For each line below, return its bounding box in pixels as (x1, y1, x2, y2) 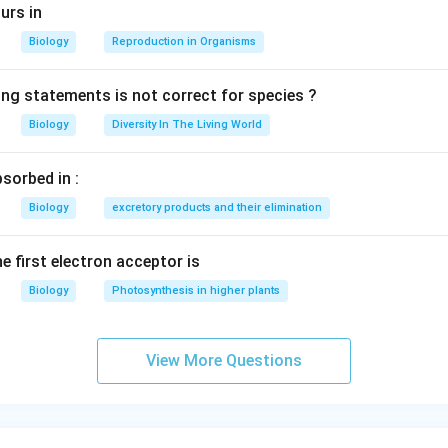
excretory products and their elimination (112, 201, 322, 214)
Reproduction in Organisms (112, 35, 256, 48)
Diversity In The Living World (112, 118, 262, 131)
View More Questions (146, 351, 302, 370)
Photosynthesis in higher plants (112, 284, 280, 297)
